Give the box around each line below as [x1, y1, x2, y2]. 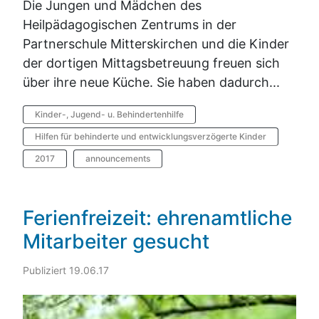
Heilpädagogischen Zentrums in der [23, 16, 236, 32]
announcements [85, 152, 150, 164]
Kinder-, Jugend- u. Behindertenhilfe [35, 108, 184, 120]
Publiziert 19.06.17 [23, 264, 109, 277]
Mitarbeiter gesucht [23, 229, 209, 254]
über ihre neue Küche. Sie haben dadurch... [23, 74, 280, 90]
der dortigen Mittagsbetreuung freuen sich [23, 55, 280, 70]
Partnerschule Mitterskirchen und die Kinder [23, 36, 289, 51]
